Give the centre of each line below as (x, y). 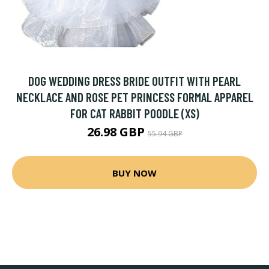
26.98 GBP (117, 132)
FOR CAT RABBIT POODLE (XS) (134, 113)
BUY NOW (134, 173)
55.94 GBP (165, 134)
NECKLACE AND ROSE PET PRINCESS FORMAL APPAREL (134, 97)
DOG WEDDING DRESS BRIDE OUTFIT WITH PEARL (134, 81)
